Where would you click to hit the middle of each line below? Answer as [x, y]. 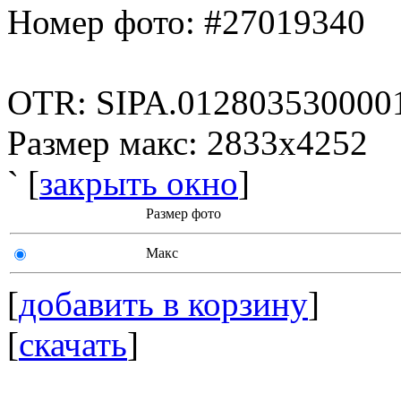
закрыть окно [139, 183]
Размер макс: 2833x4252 [188, 143]
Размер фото [183, 213]
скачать [73, 344]
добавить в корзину [163, 304]
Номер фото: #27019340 [186, 22]
